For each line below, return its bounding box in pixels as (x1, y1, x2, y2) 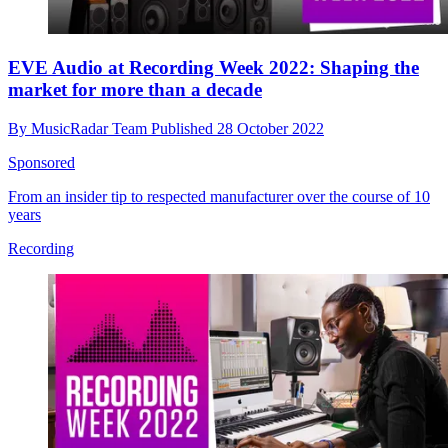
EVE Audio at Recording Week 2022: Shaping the (8, 56, 419, 78)
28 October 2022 (217, 119, 324, 137)
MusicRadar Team (31, 119, 151, 137)
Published (151, 119, 217, 137)
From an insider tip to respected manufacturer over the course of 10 (8, 187, 430, 205)
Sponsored (8, 153, 75, 171)
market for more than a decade (8, 78, 262, 100)
